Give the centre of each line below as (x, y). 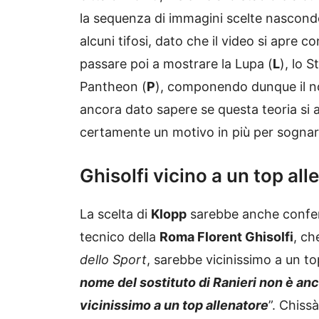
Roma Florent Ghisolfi (226, 237)
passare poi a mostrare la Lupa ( (176, 64)
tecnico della (120, 237)
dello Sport (113, 260)
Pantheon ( (113, 87)
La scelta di (115, 214)
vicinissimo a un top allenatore (174, 305)
